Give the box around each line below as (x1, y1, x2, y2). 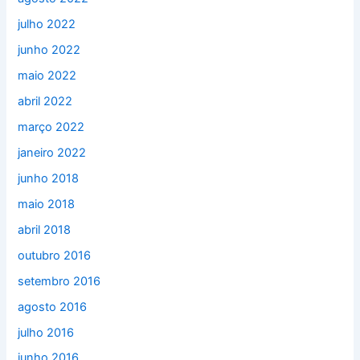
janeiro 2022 (18, 145, 87, 160)
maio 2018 (18, 196, 76, 211)
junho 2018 (18, 170, 80, 186)
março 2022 (18, 120, 85, 135)
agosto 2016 (18, 299, 88, 314)
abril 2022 (18, 94, 73, 109)
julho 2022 (18, 17, 76, 32)
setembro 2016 (18, 273, 101, 288)
